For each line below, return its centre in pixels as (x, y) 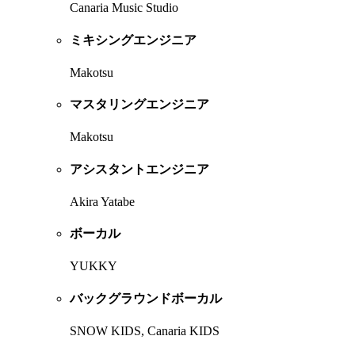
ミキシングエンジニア (133, 40)
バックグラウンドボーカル (146, 298)
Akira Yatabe (102, 201)
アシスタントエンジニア (139, 169)
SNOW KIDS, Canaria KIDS (145, 330)
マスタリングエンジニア (139, 105)
